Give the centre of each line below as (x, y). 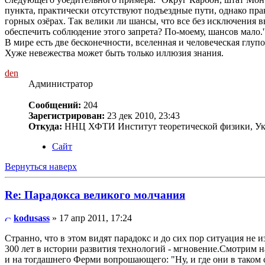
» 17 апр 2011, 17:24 (91, 218)
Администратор (61, 83)
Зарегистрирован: (67, 115)
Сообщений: (55, 105)
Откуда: (45, 126)
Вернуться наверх (41, 166)
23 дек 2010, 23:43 (142, 115)
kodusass (32, 218)
